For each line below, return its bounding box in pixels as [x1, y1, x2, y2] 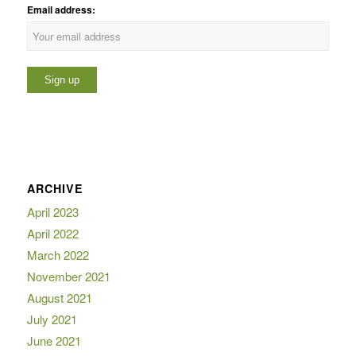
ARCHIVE [26, 180, 83, 196]
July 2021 [26, 310, 77, 327]
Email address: [26, 3, 95, 17]
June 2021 [26, 331, 81, 349]
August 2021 [26, 288, 92, 306]
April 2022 [26, 224, 79, 242]
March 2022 [26, 246, 89, 263]
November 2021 [26, 267, 110, 284]
